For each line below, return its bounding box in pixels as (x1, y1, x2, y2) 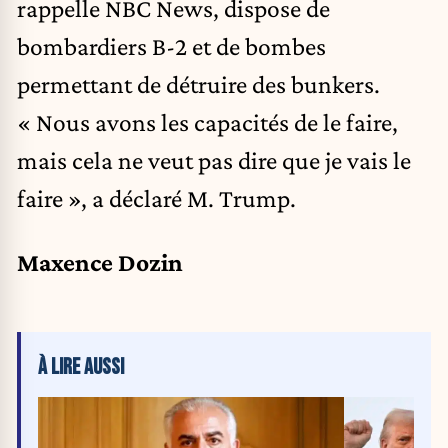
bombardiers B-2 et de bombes (17, 32, 326, 61)
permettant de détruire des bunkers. (17, 70, 380, 99)
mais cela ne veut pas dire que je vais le (17, 146, 411, 175)
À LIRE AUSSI (38, 353, 124, 381)
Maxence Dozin (17, 247, 183, 276)
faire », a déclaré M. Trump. (17, 184, 296, 213)
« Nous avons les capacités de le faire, (17, 108, 398, 137)
